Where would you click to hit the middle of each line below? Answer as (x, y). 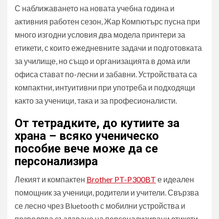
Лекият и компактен (51, 179)
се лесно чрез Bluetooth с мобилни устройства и (100, 206)
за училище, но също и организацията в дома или (102, 61)
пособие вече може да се (86, 149)
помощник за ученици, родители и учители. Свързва (107, 192)
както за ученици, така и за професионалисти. (96, 100)
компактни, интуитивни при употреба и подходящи (105, 87)
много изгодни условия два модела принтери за (100, 34)
